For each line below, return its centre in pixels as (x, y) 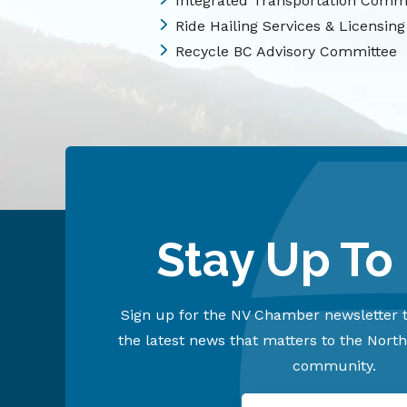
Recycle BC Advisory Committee (286, 51)
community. (334, 366)
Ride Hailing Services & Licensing (290, 26)
